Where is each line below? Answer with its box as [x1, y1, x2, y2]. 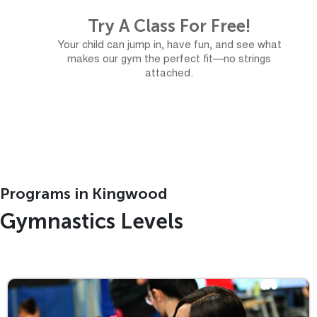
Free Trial [143, 104, 195, 118]
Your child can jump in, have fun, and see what [57, 40, 282, 51]
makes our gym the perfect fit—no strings [67, 54, 271, 65]
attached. [145, 68, 193, 79]
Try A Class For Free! [87, 15, 251, 36]
